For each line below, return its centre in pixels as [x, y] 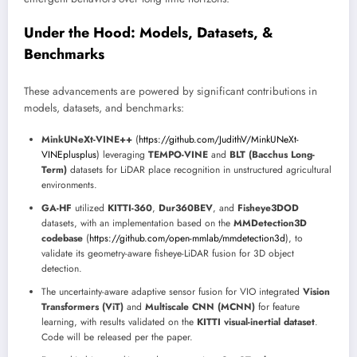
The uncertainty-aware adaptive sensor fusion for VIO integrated [172, 291]
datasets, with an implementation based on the [137, 223]
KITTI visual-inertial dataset [256, 322]
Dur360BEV [186, 208]
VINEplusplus [69, 154]
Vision [316, 291]
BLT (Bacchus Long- [272, 154]
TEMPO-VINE [178, 154]
